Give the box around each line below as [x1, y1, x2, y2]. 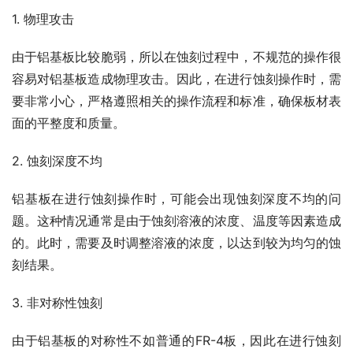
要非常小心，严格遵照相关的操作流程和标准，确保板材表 [12, 92, 341, 109]
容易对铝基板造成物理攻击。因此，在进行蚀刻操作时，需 [12, 70, 341, 87]
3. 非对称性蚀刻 [12, 294, 102, 310]
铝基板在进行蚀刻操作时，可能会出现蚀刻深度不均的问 [12, 190, 341, 206]
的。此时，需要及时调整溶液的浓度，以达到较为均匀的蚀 [12, 234, 341, 251]
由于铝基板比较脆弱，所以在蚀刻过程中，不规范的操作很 [12, 48, 341, 65]
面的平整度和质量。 [12, 114, 125, 131]
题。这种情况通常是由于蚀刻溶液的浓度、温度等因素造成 [12, 212, 341, 229]
